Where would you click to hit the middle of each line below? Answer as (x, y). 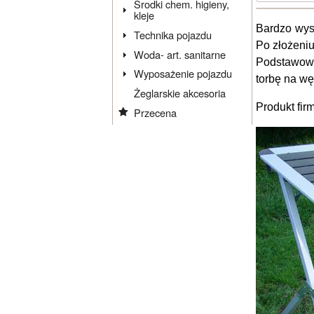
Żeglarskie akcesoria (180, 93)
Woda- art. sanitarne (180, 54)
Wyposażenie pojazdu (183, 74)
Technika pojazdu (173, 34)
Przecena (156, 112)
